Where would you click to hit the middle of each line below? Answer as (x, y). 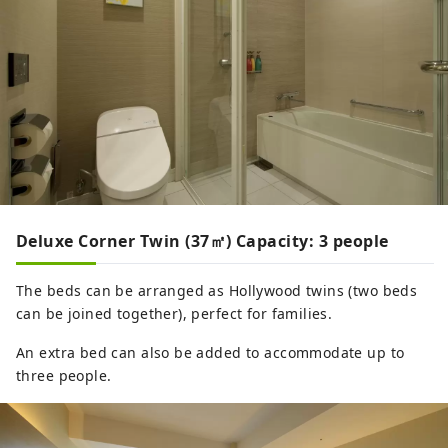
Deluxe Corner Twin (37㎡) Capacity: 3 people (202, 240)
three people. (64, 375)
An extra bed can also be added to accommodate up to (210, 352)
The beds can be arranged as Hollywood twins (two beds (217, 290)
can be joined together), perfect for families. (174, 313)
